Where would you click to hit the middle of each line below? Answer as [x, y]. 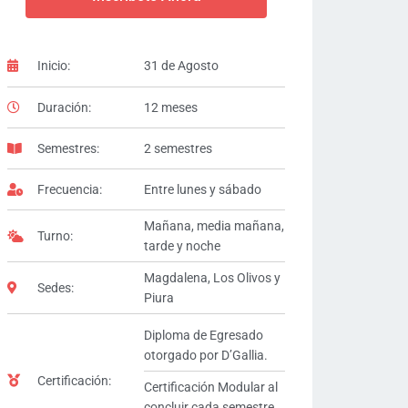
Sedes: [55, 287]
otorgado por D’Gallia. [205, 355]
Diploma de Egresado [203, 335]
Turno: [55, 235]
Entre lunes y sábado [202, 189]
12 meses [170, 107]
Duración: [64, 107]
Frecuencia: [69, 189]
